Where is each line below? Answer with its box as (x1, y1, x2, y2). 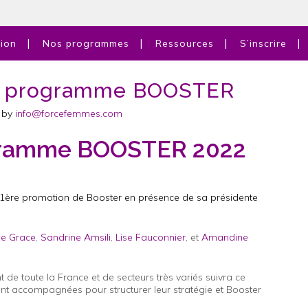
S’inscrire (240, 37, 287, 49)
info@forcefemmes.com (15, 107, 122, 120)
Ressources (155, 37, 214, 49)
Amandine (201, 231, 248, 243)
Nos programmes (43, 37, 129, 49)
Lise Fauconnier (115, 231, 186, 243)
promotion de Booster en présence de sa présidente (22, 191, 258, 203)
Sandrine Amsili (41, 231, 111, 243)
